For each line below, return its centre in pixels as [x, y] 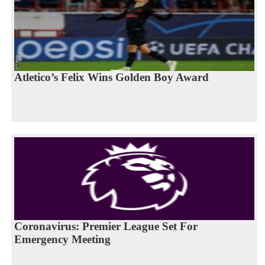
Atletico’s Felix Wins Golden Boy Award [111, 77]
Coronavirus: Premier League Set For [106, 226]
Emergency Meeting [62, 239]
